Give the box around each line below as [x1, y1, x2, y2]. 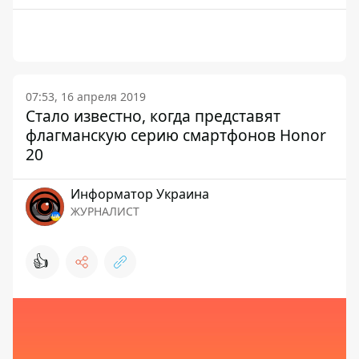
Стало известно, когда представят [26, 105, 280, 127]
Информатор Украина [71, 185, 209, 203]
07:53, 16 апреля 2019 [26, 89, 146, 104]
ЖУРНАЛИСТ [71, 204, 139, 219]
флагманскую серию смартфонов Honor [26, 124, 326, 146]
